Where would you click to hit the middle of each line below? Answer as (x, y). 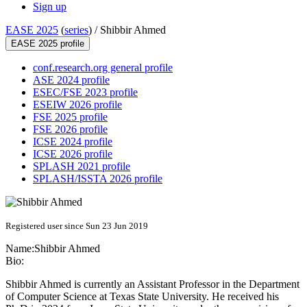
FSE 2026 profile (70, 130)
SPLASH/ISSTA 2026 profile (98, 179)
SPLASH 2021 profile (82, 167)
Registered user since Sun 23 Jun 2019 (77, 226)
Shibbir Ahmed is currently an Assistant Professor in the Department (152, 284)
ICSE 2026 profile (73, 154)
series (76, 30)
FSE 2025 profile (70, 117)
